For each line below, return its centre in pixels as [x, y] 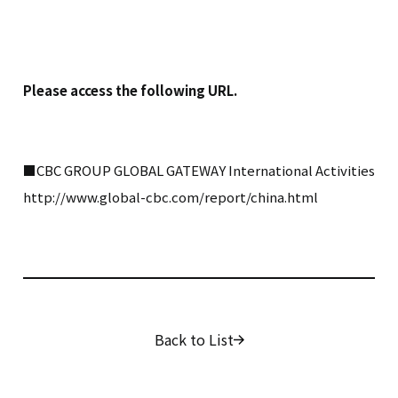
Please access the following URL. [130, 90]
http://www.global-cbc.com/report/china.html [171, 197]
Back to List [194, 339]
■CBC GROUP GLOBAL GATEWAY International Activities [199, 170]
